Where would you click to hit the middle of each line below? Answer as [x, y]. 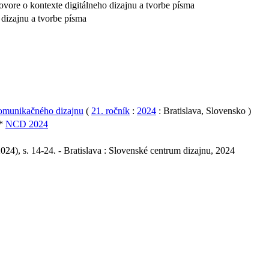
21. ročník [110, 110]
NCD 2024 [27, 124]
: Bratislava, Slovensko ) [204, 110]
